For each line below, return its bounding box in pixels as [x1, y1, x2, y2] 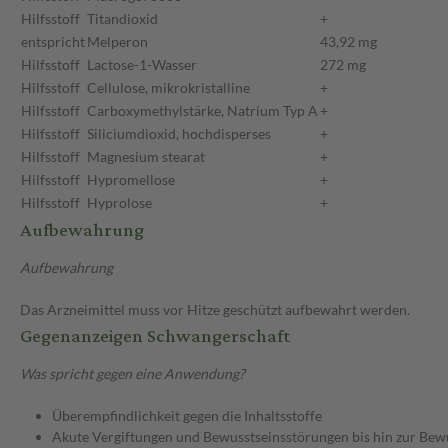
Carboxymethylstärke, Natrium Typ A [87, 102, 318, 120]
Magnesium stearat [87, 148, 205, 166]
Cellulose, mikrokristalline [87, 79, 250, 97]
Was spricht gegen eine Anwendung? [20, 365, 245, 383]
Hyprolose [87, 194, 152, 212]
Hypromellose [87, 171, 175, 189]
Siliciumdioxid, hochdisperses [87, 125, 271, 143]
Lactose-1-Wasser [87, 56, 197, 74]
